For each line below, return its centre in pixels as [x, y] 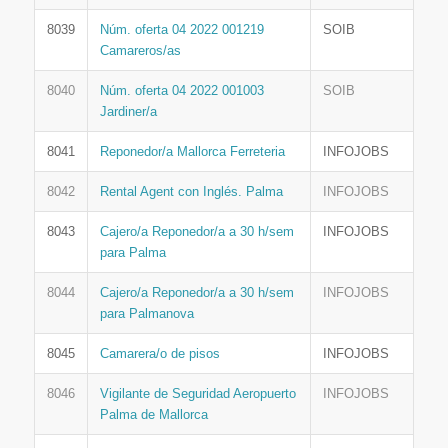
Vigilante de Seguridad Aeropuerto [197, 394]
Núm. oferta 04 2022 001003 [181, 91]
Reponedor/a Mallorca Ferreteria [192, 152]
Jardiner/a [128, 112]
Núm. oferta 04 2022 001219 [181, 30]
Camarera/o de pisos [159, 354]
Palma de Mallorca [153, 415]
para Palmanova [146, 314]
